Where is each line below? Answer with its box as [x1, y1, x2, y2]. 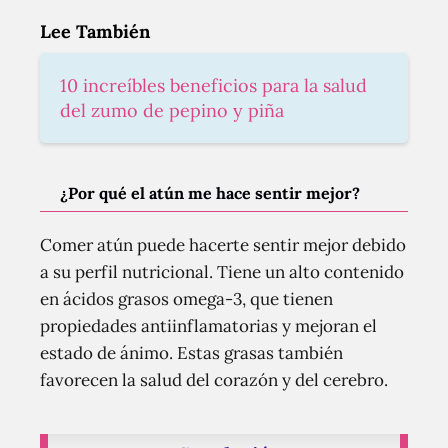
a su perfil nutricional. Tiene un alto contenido [40, 261, 404, 284]
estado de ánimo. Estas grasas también [40, 342, 343, 365]
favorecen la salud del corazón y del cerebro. [40, 369, 388, 392]
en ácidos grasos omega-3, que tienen [40, 288, 333, 311]
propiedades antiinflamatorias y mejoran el [40, 315, 377, 338]
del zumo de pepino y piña [60, 99, 284, 123]
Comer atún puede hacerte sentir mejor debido [40, 234, 406, 257]
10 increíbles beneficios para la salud [60, 74, 367, 98]
